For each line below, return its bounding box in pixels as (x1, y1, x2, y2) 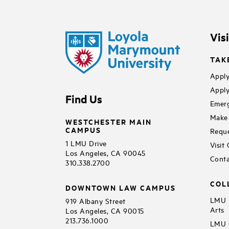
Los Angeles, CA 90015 (65, 205, 144, 215)
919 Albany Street (65, 195, 126, 205)
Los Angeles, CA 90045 (65, 147, 146, 157)
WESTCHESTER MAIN (65, 116, 152, 127)
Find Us (65, 91, 102, 106)
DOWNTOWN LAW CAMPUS (65, 181, 176, 193)
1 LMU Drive (65, 138, 107, 148)
